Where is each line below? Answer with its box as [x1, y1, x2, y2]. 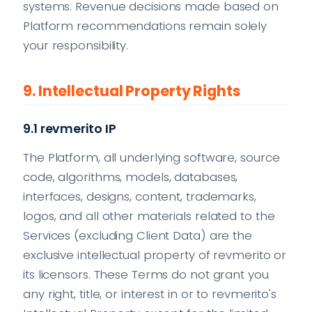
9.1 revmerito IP [23, 120, 116, 138]
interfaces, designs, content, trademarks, [23, 188, 256, 205]
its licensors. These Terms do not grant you [23, 266, 269, 283]
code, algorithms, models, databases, [23, 169, 238, 186]
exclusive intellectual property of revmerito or [23, 247, 287, 264]
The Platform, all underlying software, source [23, 149, 280, 166]
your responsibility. [23, 37, 128, 54]
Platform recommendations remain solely [23, 17, 267, 35]
